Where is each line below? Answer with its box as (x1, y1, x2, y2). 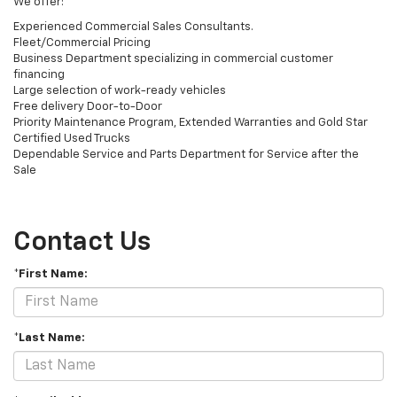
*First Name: (13, 269, 88, 281)
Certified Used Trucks (13, 133, 130, 145)
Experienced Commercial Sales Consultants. (13, 21, 253, 34)
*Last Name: (13, 332, 85, 345)
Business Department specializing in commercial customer (13, 53, 333, 66)
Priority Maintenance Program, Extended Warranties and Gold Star (13, 117, 368, 129)
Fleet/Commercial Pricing (13, 37, 151, 50)
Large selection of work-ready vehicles (13, 85, 226, 97)
